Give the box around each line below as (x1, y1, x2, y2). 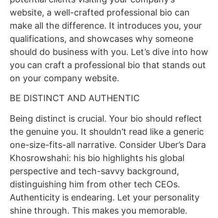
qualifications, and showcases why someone (10, 33, 193, 44)
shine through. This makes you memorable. (10, 205, 187, 216)
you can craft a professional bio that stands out (10, 59, 206, 70)
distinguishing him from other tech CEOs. (10, 179, 180, 189)
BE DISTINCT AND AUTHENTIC (10, 93, 140, 104)
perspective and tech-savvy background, (10, 165, 179, 176)
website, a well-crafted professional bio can (10, 7, 190, 18)
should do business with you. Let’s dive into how (10, 46, 208, 57)
